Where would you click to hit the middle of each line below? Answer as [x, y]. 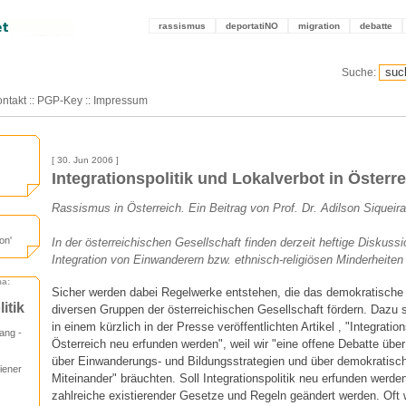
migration [319, 26]
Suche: [359, 72]
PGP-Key [60, 101]
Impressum [121, 101]
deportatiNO [252, 26]
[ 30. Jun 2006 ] [85, 160]
